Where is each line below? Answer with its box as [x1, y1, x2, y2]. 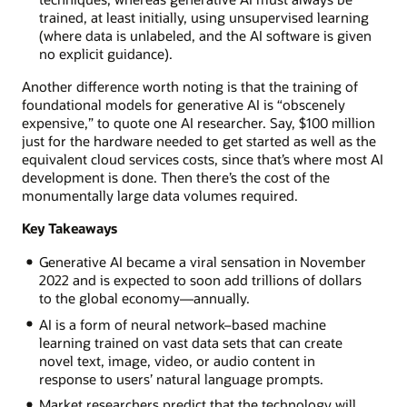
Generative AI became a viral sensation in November [38, 252, 366, 271]
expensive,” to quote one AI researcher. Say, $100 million [22, 114, 375, 133]
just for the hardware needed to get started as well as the [22, 132, 376, 151]
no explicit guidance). [38, 44, 173, 63]
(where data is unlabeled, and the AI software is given [38, 25, 372, 45]
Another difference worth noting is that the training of [22, 77, 358, 96]
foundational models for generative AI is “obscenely [22, 95, 345, 114]
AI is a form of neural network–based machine [38, 314, 326, 333]
